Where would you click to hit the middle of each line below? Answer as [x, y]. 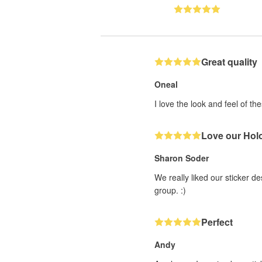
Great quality [229, 62]
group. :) [170, 190]
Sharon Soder [182, 158]
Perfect [217, 222]
